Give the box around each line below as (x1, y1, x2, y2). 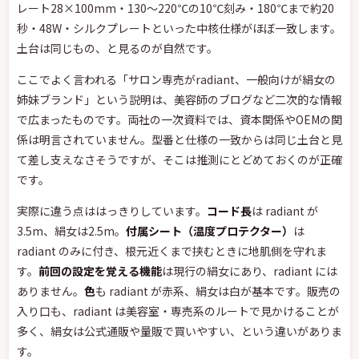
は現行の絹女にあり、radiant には (162, 263, 337, 279)
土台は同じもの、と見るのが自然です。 (17, 40, 218, 56)
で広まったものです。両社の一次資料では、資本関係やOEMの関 (17, 111, 342, 127)
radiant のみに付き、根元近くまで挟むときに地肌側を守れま (17, 243, 327, 259)
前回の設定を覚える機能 (38, 263, 162, 279)
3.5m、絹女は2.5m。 (17, 223, 126, 239)
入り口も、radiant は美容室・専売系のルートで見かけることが (17, 303, 339, 319)
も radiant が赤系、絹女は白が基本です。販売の (95, 283, 341, 299)
